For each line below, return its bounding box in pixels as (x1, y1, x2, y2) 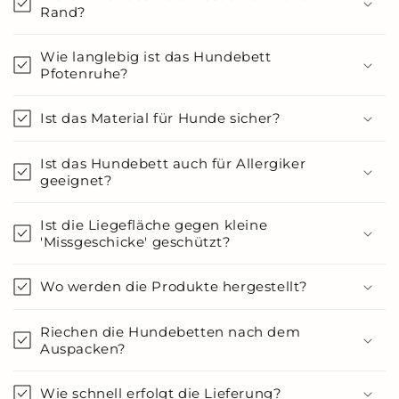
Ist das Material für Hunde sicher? (40, 110, 281, 126)
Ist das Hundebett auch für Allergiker (40, 155, 306, 172)
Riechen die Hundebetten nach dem (40, 323, 301, 340)
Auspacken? (40, 340, 126, 357)
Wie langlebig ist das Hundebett (40, 48, 272, 65)
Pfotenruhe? (40, 65, 129, 82)
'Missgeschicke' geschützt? (40, 233, 232, 250)
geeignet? (40, 172, 113, 189)
